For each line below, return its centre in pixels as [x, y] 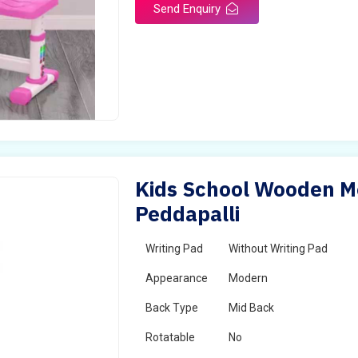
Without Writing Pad [278, 249]
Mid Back [252, 308]
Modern [249, 278]
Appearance [177, 278]
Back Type [172, 308]
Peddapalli [188, 213]
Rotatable [171, 337]
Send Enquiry [189, 9]
